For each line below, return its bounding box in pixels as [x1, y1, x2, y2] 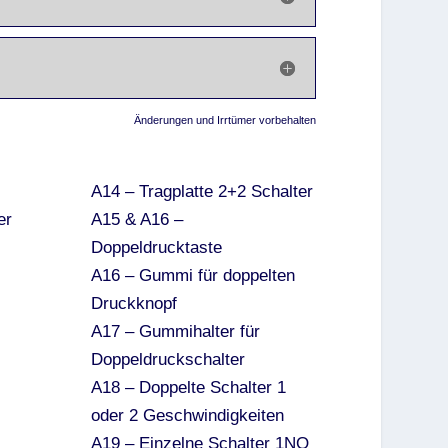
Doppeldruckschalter [90, 349, 245, 369]
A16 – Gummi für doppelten [90, 265, 295, 285]
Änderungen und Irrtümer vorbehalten [134, 114, 316, 127]
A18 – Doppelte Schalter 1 [90, 377, 286, 397]
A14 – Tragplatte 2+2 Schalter [90, 181, 313, 201]
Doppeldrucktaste [90, 237, 222, 257]
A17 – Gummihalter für [90, 321, 260, 341]
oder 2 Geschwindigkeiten [90, 405, 284, 425]
